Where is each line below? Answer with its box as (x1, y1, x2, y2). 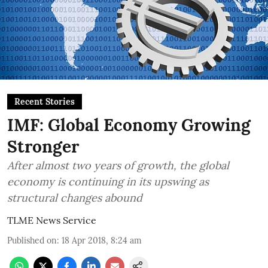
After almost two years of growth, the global (7, 159, 229, 173)
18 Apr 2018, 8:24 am (62, 235, 142, 246)
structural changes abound (7, 191, 142, 205)
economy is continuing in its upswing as (7, 175, 209, 189)
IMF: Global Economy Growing (7, 114, 251, 136)
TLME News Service (7, 214, 96, 227)
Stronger (7, 136, 79, 158)
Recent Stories (14, 96, 75, 108)
